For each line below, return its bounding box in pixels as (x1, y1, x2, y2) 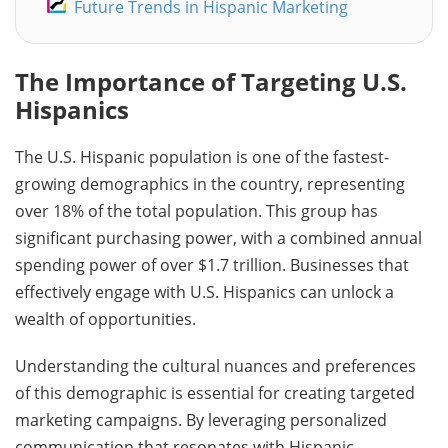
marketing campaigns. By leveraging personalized (15, 409, 387, 431)
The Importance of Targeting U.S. (15, 65, 407, 98)
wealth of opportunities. (15, 308, 196, 330)
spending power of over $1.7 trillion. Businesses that (15, 254, 409, 276)
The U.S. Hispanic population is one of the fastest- (15, 146, 389, 168)
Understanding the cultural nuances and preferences (15, 355, 416, 377)
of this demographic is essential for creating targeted (15, 382, 415, 404)
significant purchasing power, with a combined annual (15, 227, 422, 249)
